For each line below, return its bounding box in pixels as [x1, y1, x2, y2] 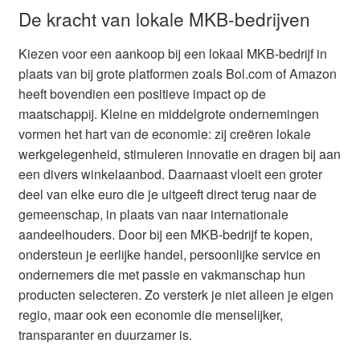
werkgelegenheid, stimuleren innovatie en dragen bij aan [18, 144, 341, 163]
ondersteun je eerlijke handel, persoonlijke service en [18, 244, 321, 264]
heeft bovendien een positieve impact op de [18, 84, 266, 103]
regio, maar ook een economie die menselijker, [18, 305, 283, 324]
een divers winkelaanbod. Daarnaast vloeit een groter [18, 164, 322, 183]
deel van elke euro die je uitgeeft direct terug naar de [18, 184, 317, 203]
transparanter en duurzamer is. [18, 325, 192, 344]
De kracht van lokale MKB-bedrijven [18, 6, 310, 32]
